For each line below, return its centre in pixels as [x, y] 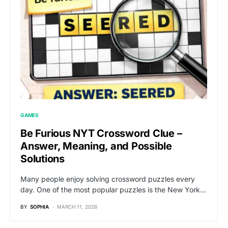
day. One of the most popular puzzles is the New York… [113, 190]
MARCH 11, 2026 [77, 207]
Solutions [42, 159]
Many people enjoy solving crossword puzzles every [108, 179]
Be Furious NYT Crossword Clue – [101, 134]
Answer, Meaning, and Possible [96, 146]
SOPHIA [39, 207]
